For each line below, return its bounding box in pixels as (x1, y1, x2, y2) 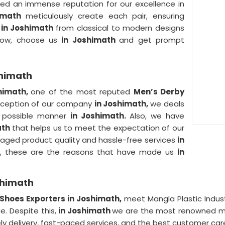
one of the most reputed (31, 86, 134, 97)
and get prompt (119, 35, 185, 45)
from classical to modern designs (56, 23, 184, 33)
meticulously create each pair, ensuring (21, 11, 185, 21)
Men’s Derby (133, 86, 185, 97)
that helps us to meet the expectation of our (12, 123, 185, 133)
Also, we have (130, 110, 184, 121)
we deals (150, 98, 185, 109)
